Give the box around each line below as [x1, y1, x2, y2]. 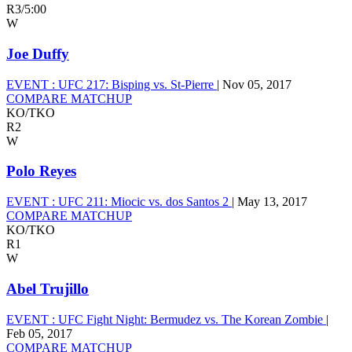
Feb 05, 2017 [6, 326, 72, 340]
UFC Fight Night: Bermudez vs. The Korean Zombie [55, 312, 326, 326]
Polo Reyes [6, 163, 76, 180]
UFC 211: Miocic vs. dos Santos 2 [55, 195, 232, 209]
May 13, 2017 [237, 195, 307, 209]
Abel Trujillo [6, 280, 89, 297]
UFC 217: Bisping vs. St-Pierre [55, 77, 217, 91]
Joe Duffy [6, 45, 69, 62]
